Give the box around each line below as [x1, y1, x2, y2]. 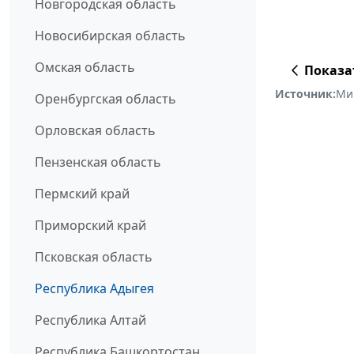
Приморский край [35, 216, 146, 234]
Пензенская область [35, 153, 161, 171]
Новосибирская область [35, 26, 186, 44]
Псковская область [35, 247, 153, 265]
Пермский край [35, 184, 130, 202]
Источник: [275, 85, 336, 101]
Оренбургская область [35, 89, 176, 107]
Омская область [35, 58, 135, 76]
